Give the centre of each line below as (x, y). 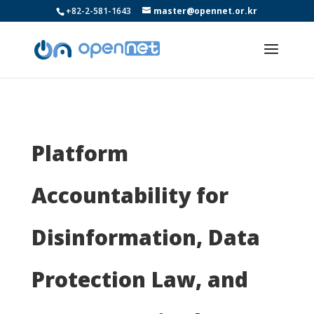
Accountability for (130, 195)
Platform (80, 153)
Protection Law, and (139, 279)
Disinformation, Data (145, 237)
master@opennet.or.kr (206, 11)
